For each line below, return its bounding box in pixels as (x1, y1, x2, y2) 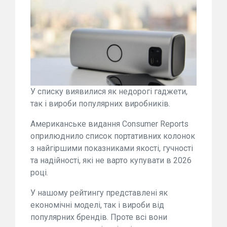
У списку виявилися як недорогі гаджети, (30, 86, 187, 96)
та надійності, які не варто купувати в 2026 (30, 155, 192, 165)
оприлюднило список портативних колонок (30, 131, 195, 141)
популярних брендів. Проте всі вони (30, 212, 167, 222)
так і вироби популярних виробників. (30, 98, 170, 108)
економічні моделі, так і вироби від (30, 200, 164, 210)
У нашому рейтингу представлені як (30, 187, 168, 198)
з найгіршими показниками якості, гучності (30, 143, 193, 153)
